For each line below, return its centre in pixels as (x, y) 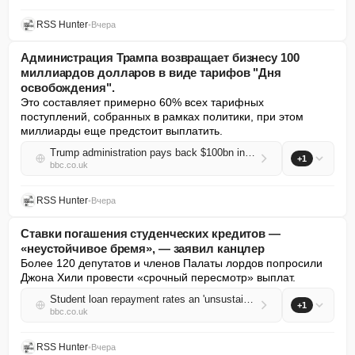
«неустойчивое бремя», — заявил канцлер (143, 248)
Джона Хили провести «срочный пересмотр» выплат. (158, 277)
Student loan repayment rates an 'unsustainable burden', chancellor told (248, 299)
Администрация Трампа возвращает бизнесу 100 (160, 57)
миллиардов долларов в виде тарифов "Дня (151, 73)
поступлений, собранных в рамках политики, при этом (162, 116)
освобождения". (68, 88)
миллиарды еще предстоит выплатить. (122, 131)
